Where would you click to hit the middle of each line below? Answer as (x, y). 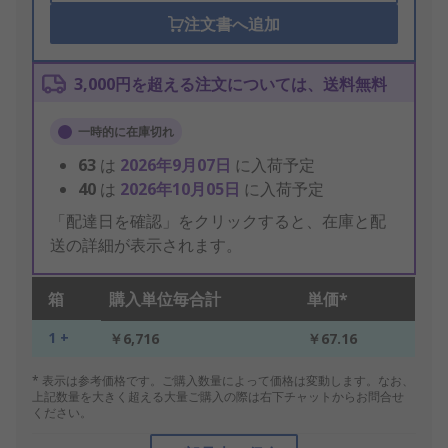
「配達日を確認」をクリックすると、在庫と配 (218, 221)
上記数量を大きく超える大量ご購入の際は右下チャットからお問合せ (218, 397)
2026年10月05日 (182, 189)
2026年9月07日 (177, 165)
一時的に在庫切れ (126, 132)
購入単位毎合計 (165, 299)
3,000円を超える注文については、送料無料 (230, 84)
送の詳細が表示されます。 (146, 245)
